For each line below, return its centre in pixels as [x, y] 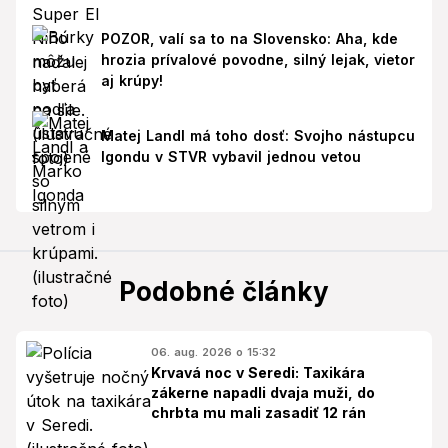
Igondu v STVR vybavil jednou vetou [230, 156]
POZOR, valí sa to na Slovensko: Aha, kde [249, 38]
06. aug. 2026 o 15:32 [213, 351]
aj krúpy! [131, 80]
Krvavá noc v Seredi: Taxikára [258, 372]
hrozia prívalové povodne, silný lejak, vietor [257, 59]
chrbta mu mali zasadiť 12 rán [258, 412]
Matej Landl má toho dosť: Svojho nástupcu [257, 135]
